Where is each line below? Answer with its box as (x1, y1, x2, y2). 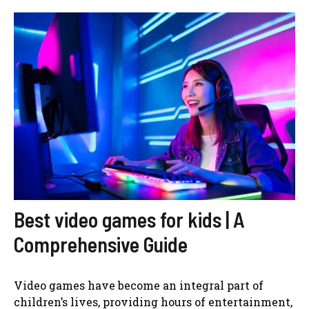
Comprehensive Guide (14, 231, 188, 257)
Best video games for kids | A (14, 206, 245, 232)
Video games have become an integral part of (14, 277, 263, 292)
